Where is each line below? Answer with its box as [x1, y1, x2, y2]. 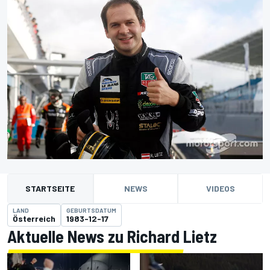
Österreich [13, 213, 55, 224]
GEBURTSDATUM [66, 207, 116, 215]
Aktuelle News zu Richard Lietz [7, 226, 217, 247]
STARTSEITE [25, 183, 75, 194]
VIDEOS [206, 183, 235, 194]
